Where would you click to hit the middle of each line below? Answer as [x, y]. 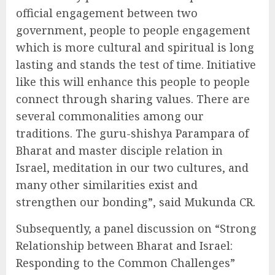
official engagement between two [107, 13]
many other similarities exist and [107, 185]
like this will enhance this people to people [133, 82]
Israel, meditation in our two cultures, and [132, 168]
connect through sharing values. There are [133, 99]
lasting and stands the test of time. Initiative [136, 65]
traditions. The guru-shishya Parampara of [132, 134]
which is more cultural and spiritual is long [135, 48]
